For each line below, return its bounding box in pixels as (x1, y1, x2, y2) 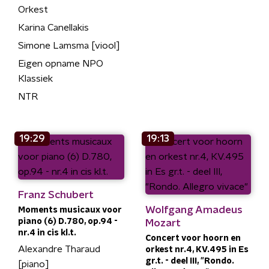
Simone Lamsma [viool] (18, 40, 120, 50)
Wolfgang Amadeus (145, 204, 243, 215)
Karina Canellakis (18, 22, 89, 32)
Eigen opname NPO (18, 58, 103, 68)
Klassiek (18, 73, 53, 83)
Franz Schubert (18, 189, 94, 200)
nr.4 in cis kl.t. (18, 228, 76, 237)
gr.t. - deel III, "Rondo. (145, 256, 234, 265)
